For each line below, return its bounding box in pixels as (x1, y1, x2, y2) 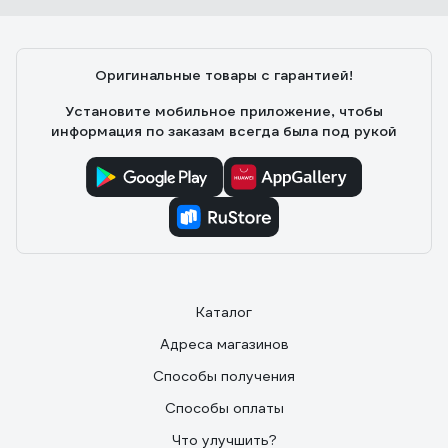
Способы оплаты (164, 399, 284, 417)
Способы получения (153, 367, 295, 385)
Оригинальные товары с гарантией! (95, 66, 353, 84)
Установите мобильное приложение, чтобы (65, 102, 383, 120)
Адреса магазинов (159, 335, 289, 353)
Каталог (196, 303, 252, 321)
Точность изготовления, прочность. (30, 8, 283, 26)
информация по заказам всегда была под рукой (51, 122, 397, 140)
